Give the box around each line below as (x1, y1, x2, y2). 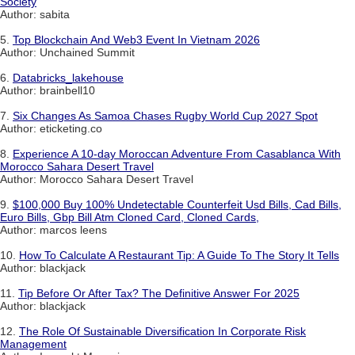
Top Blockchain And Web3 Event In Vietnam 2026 (13, 33, 260, 47)
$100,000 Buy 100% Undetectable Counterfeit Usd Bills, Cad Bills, (13, 198, 342, 212)
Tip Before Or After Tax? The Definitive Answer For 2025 (18, 287, 300, 300)
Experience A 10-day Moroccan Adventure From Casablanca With (13, 147, 341, 161)
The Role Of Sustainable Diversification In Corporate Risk (19, 325, 306, 338)
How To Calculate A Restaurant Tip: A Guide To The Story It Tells (19, 249, 339, 262)
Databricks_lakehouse (13, 71, 124, 85)
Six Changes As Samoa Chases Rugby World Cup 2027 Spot (13, 109, 318, 123)
